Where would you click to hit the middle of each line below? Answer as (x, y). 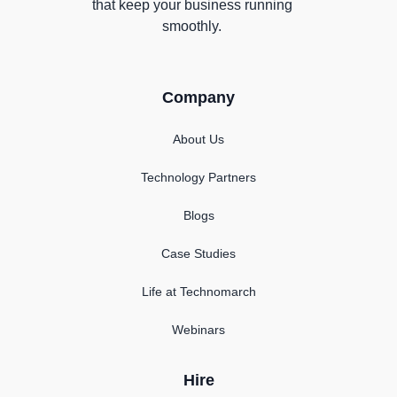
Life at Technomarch (198, 292)
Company (198, 98)
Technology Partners (198, 178)
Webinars (198, 330)
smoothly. (192, 27)
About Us (198, 140)
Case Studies (198, 254)
